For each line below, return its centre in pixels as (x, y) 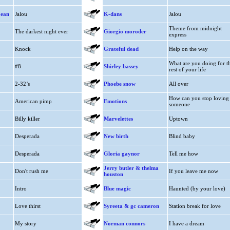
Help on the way (188, 49)
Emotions (115, 101)
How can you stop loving (199, 98)
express (177, 34)
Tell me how (183, 154)
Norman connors (124, 223)
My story (25, 223)
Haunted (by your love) (197, 188)
